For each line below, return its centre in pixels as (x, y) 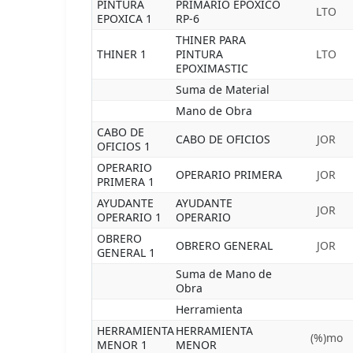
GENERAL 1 (126, 253)
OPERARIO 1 (129, 217)
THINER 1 (122, 54)
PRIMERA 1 (126, 182)
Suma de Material (223, 89)
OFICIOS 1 (124, 146)
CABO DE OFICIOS (223, 139)
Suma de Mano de (224, 274)
